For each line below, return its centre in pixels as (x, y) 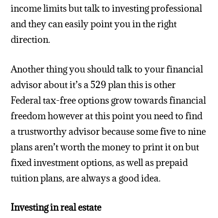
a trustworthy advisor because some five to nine (109, 131)
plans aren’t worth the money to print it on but (105, 147)
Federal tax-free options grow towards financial (109, 100)
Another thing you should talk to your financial (107, 69)
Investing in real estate (56, 208)
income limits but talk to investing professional (107, 8)
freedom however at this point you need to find (107, 116)
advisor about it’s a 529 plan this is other (93, 84)
